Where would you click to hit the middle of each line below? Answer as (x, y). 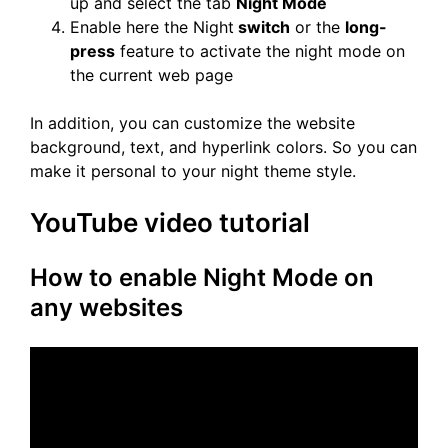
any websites (106, 308)
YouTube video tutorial (170, 223)
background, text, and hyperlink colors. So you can (223, 147)
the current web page (151, 75)
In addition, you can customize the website (192, 123)
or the (317, 27)
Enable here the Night (152, 27)
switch (262, 27)
